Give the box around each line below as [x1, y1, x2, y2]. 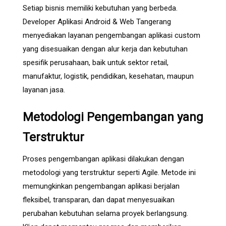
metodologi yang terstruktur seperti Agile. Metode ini [23, 167, 196, 177]
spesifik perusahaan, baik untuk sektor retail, [23, 58, 168, 67]
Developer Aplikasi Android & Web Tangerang [23, 17, 171, 26]
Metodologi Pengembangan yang [23, 109, 203, 124]
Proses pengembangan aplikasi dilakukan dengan [23, 154, 184, 163]
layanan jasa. [23, 85, 65, 94]
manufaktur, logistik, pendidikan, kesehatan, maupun [23, 71, 194, 81]
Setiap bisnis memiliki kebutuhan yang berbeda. [23, 3, 178, 13]
